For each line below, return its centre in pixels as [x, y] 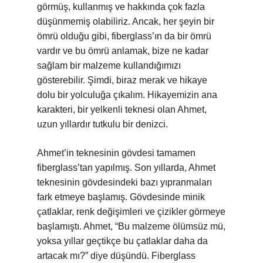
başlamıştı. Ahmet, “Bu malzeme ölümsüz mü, [131, 226]
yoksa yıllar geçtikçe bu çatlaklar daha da [122, 241]
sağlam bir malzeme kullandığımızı [109, 65]
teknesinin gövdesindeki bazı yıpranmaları [124, 182]
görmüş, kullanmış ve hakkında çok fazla [121, 7]
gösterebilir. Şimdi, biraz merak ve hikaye [122, 80]
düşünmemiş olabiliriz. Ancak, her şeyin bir [126, 21]
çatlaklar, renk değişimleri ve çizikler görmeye [131, 212]
